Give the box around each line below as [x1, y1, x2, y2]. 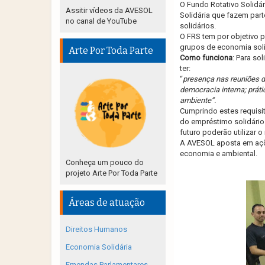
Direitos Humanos [66, 225, 127, 234]
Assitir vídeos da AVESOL [66, 6, 153, 15]
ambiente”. [179, 96, 216, 105]
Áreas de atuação [69, 197, 145, 208]
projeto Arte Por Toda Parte [66, 169, 157, 177]
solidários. [179, 21, 216, 30]
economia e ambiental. [179, 149, 257, 158]
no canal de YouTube [66, 17, 137, 25]
